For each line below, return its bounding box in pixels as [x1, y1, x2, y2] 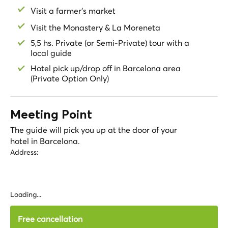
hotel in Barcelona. [10, 136, 80, 147]
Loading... [10, 190, 41, 199]
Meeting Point [10, 109, 92, 122]
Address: [10, 148, 38, 157]
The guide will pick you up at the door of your [10, 125, 177, 135]
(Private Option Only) [31, 73, 109, 84]
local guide [31, 48, 72, 59]
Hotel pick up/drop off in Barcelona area [31, 63, 181, 74]
